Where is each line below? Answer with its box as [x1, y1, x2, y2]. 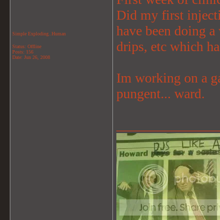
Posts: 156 [12, 49, 33, 55]
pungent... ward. [116, 86, 205, 101]
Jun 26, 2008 [24, 55, 50, 60]
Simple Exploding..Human [12, 31, 66, 36]
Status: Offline [12, 44, 41, 49]
